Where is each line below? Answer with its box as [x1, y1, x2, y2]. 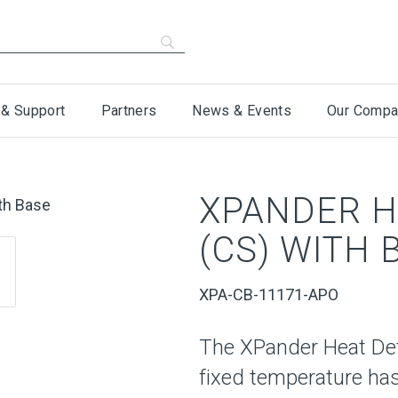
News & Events [192, 102, 292, 119]
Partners [100, 102, 157, 119]
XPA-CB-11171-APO [199, 285, 338, 304]
